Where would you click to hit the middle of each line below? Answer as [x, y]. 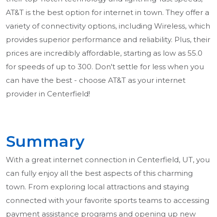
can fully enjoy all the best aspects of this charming [99, 173]
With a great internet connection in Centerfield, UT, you [108, 160]
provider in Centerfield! [48, 94]
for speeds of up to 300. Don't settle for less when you [105, 67]
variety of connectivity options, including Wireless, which [108, 26]
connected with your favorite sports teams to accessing [108, 201]
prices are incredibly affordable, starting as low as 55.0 [104, 53]
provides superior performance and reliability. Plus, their [108, 40]
